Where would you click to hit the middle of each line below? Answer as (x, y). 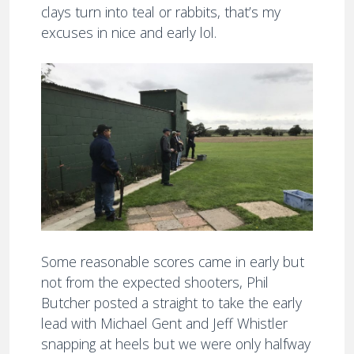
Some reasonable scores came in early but (173, 262)
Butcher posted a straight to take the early (171, 303)
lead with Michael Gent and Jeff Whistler (164, 324)
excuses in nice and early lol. (129, 32)
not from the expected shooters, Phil (155, 282)
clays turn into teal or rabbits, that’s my (161, 11)
